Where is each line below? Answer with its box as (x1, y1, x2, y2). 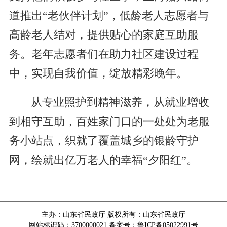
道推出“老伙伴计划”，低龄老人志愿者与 (9, 10, 209, 22)
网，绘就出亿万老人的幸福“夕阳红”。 (9, 154, 198, 167)
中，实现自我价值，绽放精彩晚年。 (9, 67, 187, 80)
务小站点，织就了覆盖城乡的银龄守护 (9, 135, 199, 147)
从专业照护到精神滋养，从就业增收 (30, 96, 209, 109)
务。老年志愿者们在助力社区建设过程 (9, 48, 199, 61)
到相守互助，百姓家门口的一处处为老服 (9, 116, 210, 128)
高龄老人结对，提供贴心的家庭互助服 (9, 29, 199, 42)
